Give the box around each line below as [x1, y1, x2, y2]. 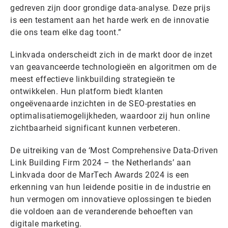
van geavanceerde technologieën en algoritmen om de [10, 62, 216, 72]
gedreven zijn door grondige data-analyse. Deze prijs [10, 3, 210, 13]
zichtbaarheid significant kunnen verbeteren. [10, 123, 180, 133]
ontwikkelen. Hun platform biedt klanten [10, 87, 163, 97]
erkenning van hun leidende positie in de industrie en [10, 182, 211, 192]
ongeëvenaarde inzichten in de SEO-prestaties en [10, 99, 196, 109]
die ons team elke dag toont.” [10, 27, 122, 38]
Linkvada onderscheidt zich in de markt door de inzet [10, 50, 212, 60]
